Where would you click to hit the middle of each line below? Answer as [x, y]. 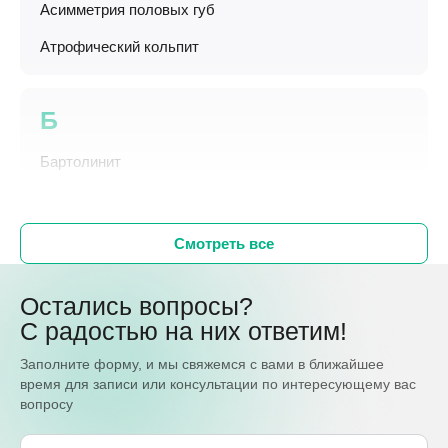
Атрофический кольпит [119, 47]
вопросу [46, 404]
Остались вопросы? [136, 306]
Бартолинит [80, 162]
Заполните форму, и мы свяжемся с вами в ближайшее [202, 364]
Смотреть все [224, 244]
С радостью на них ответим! [183, 331]
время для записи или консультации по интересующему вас [218, 384]
